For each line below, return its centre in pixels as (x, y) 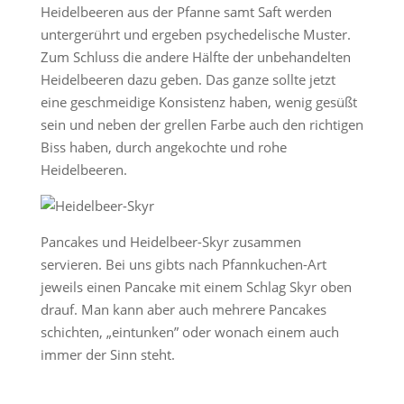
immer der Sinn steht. (107, 354)
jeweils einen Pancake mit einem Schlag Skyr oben (196, 287)
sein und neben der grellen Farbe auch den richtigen (202, 124)
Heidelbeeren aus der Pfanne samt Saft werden (186, 12)
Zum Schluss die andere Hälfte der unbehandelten (195, 57)
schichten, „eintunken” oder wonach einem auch (189, 332)
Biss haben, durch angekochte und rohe (163, 147)
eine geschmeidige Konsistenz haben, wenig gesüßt (198, 102)
